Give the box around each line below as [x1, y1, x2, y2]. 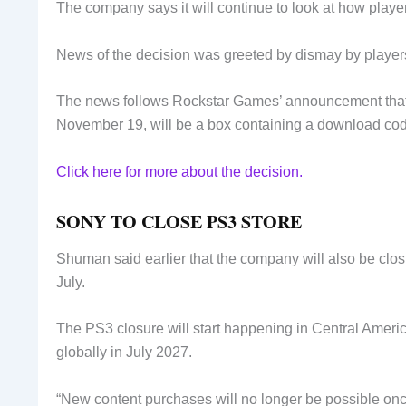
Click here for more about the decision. [56, 163, 303, 179]
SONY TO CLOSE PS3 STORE [56, 208, 302, 235]
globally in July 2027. [56, 344, 192, 361]
